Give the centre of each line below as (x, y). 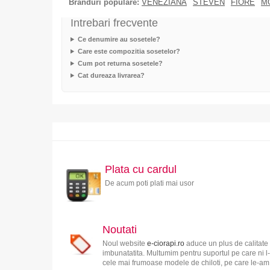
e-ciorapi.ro (165, 243)
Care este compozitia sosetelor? (129, 51)
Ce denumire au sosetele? (119, 39)
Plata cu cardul (140, 169)
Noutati (119, 229)
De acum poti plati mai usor (149, 183)
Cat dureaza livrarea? (111, 75)
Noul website (124, 243)
